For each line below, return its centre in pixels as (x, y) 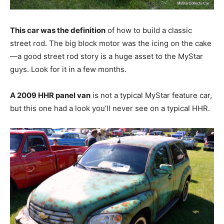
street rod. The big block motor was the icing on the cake (111, 43)
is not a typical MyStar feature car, (151, 95)
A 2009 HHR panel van (50, 95)
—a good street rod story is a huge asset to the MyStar (106, 56)
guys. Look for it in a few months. (68, 69)
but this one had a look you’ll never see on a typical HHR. (110, 108)
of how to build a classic (149, 30)
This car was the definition (58, 30)
